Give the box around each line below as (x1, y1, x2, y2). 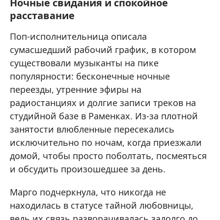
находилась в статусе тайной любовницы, (10, 199, 193, 211)
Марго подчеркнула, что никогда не (10, 186, 166, 198)
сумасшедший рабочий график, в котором (10, 43, 196, 55)
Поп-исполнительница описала (10, 30, 147, 42)
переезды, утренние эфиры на (10, 83, 141, 95)
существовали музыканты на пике (10, 56, 159, 69)
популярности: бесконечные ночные (10, 70, 170, 82)
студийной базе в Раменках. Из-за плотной (10, 110, 198, 122)
